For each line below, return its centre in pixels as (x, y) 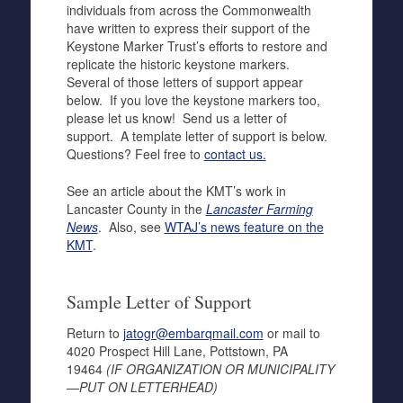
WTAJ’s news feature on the (244, 227)
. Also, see (131, 227)
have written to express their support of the (188, 28)
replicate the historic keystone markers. (179, 64)
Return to (94, 333)
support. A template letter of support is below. (197, 136)
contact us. (235, 154)
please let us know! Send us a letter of (176, 118)
